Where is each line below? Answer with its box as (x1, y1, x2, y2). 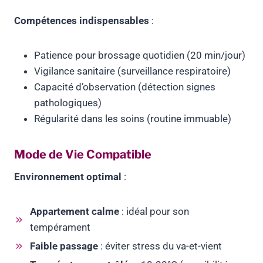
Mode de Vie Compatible (14, 147, 151, 162)
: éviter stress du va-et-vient (98, 240, 222, 252)
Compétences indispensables (14, 15, 149, 27)
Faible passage (30, 240, 98, 252)
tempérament (30, 221, 90, 234)
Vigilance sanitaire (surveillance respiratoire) (34, 65, 231, 77)
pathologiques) (34, 97, 102, 109)
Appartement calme (30, 205, 119, 218)
